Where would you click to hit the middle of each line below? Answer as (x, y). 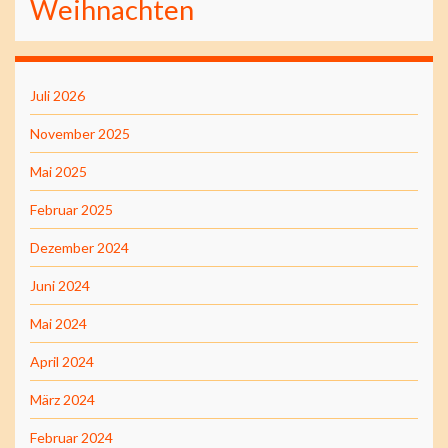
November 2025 (80, 133)
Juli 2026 (57, 95)
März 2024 (62, 399)
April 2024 (62, 361)
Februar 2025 (71, 209)
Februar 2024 (71, 437)
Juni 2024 (60, 285)
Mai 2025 (58, 171)
